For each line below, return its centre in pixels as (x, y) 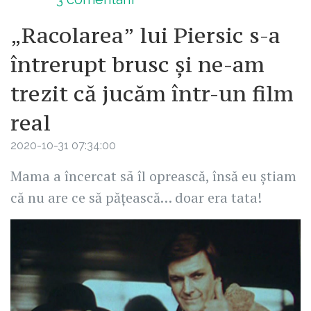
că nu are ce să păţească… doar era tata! (136, 198)
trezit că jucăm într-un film (152, 94)
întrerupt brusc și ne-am (137, 65)
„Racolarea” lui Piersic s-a (145, 36)
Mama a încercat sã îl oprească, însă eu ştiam (153, 176)
